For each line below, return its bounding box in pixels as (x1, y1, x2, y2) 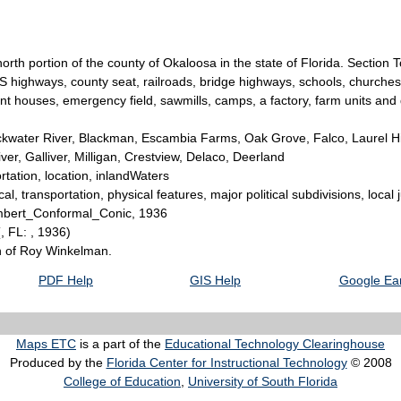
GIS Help (190, 273, 241, 288)
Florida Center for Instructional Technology (106, 355, 347, 371)
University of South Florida (188, 374, 337, 389)
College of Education (64, 374, 181, 389)
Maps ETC (16, 337, 76, 352)
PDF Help (38, 273, 93, 288)
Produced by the (9, 355, 107, 371)
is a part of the (76, 337, 165, 352)
